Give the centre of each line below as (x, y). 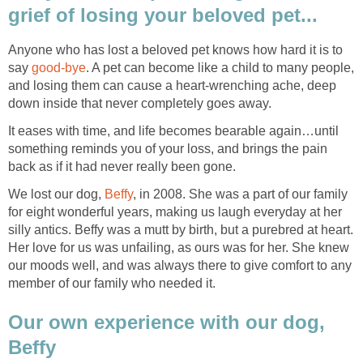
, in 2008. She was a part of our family (240, 194)
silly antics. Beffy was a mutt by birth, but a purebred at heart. (181, 230)
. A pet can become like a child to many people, (220, 68)
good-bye (59, 68)
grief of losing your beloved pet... (163, 15)
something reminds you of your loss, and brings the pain (168, 149)
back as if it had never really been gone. (122, 167)
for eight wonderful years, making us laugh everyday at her (175, 212)
